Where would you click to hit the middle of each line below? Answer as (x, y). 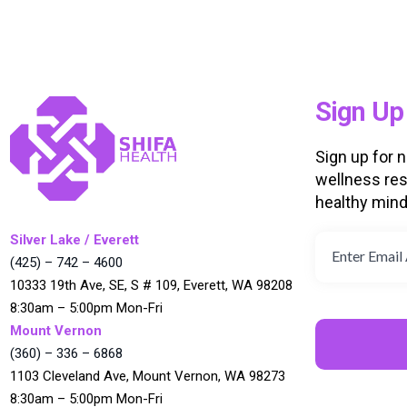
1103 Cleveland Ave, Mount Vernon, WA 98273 (148, 376)
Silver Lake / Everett (74, 239)
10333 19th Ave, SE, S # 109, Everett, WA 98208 (151, 285)
